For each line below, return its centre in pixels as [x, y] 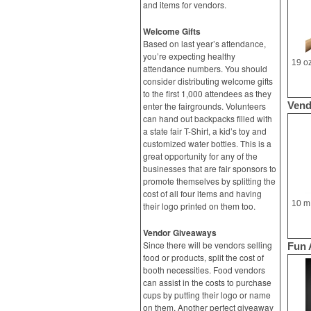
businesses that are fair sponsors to [210, 168]
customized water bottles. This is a [207, 143]
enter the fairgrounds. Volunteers [204, 106]
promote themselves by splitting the [209, 181]
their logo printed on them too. [199, 206]
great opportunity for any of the [200, 156]
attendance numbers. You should [205, 68]
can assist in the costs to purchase [207, 282]
